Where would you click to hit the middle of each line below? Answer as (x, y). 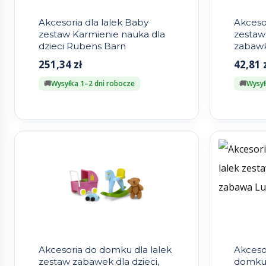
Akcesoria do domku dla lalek (105, 250)
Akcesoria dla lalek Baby (94, 23)
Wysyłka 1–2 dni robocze (93, 84)
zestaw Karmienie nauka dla (102, 34)
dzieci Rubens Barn (82, 46)
